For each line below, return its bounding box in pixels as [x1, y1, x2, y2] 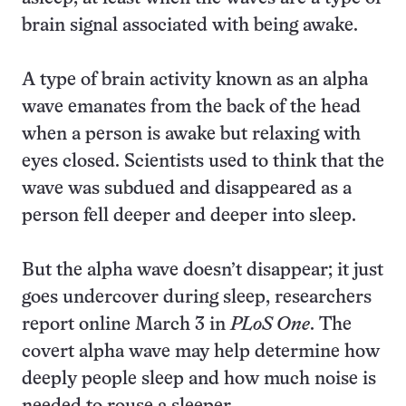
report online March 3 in [22, 316, 230, 333]
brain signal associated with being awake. [22, 17, 358, 34]
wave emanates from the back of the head [22, 99, 361, 116]
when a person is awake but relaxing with [22, 126, 361, 143]
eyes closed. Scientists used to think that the [22, 153, 384, 170]
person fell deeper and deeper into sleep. [22, 208, 356, 225]
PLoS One [230, 316, 310, 333]
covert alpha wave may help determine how [22, 343, 380, 361]
